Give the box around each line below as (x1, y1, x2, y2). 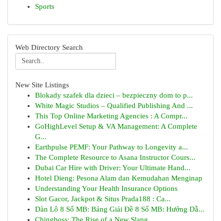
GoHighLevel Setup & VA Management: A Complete (35, 122, 197, 130)
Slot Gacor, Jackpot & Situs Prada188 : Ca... (35, 195, 171, 203)
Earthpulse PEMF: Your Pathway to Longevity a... (35, 143, 188, 151)
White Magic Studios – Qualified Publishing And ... (35, 102, 193, 110)
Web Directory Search (15, 43, 83, 51)
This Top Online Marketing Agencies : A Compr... (35, 112, 187, 120)
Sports (35, 2, 54, 10)
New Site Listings (15, 81, 69, 89)
